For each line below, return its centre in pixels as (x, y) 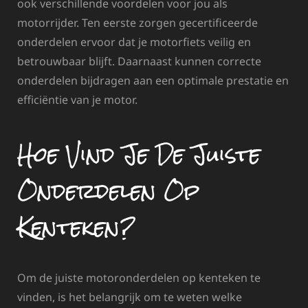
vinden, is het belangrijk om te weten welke (130, 297)
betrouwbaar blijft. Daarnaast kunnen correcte (139, 61)
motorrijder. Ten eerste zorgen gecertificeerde (137, 22)
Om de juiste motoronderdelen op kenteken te (139, 277)
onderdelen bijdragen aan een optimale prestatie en (153, 80)
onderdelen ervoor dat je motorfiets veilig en (134, 42)
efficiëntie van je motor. (77, 99)
